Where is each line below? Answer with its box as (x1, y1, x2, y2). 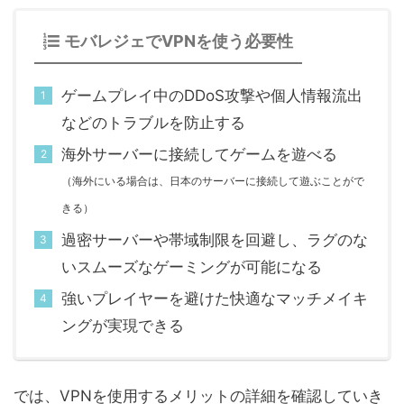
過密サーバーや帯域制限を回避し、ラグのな (61, 231, 368, 249)
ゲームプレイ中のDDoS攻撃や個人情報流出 (61, 87, 363, 105)
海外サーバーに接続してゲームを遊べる (61, 145, 337, 163)
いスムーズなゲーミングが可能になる (61, 258, 322, 276)
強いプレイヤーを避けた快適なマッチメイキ (61, 289, 368, 308)
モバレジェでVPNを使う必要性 (64, 32, 293, 50)
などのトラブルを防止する (61, 114, 245, 132)
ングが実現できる (61, 317, 184, 335)
